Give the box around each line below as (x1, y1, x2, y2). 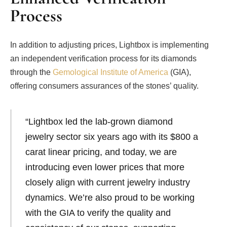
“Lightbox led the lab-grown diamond (25, 116, 173, 127)
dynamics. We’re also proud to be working (25, 192, 195, 203)
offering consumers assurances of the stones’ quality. (10, 81, 199, 90)
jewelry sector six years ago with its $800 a (25, 131, 198, 142)
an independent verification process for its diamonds (10, 54, 197, 63)
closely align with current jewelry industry (25, 177, 190, 187)
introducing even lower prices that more (25, 162, 184, 172)
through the (10, 67, 53, 77)
